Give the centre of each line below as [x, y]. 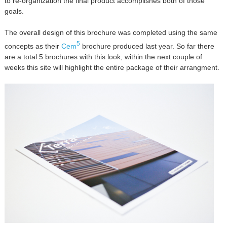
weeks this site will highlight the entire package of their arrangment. [112, 68]
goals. [14, 11]
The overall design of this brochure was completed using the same [111, 33]
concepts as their [33, 46]
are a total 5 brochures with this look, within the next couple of [103, 57]
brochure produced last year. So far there [147, 46]
